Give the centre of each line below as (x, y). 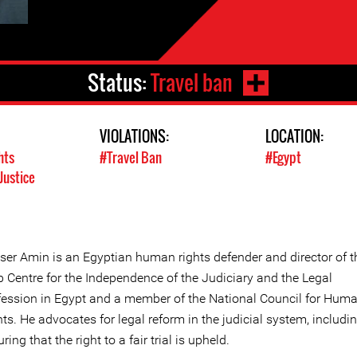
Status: (120, 83)
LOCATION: (296, 137)
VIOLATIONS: (135, 137)
